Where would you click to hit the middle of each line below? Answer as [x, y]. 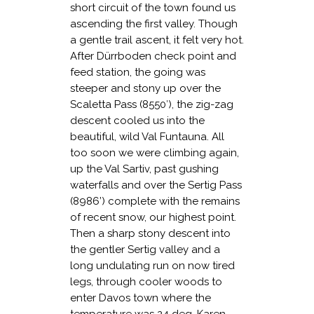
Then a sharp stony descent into [150, 233]
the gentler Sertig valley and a [145, 249]
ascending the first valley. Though [154, 23]
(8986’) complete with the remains [155, 201]
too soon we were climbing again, [155, 152]
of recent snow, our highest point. [153, 217]
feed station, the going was [138, 72]
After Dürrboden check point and [153, 56]
